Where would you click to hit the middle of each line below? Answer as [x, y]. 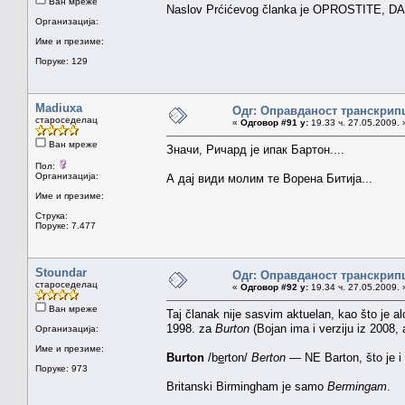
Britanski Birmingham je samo [247, 386]
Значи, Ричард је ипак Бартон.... [255, 149]
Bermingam [357, 386]
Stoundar [61, 272]
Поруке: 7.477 [66, 225]
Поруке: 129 [61, 61]
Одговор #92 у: [274, 287]
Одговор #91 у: [274, 122]
